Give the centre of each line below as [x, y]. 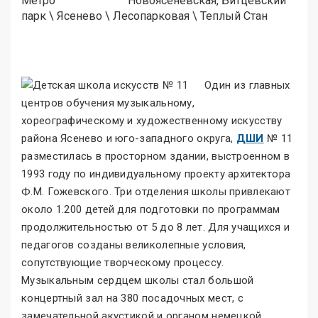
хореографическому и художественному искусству [152, 121]
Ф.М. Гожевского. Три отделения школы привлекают [156, 192]
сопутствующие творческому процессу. [123, 263]
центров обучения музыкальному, [108, 103]
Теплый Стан [234, 16]
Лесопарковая [151, 16]
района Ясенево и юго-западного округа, [129, 139]
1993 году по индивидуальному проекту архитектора [156, 174]
